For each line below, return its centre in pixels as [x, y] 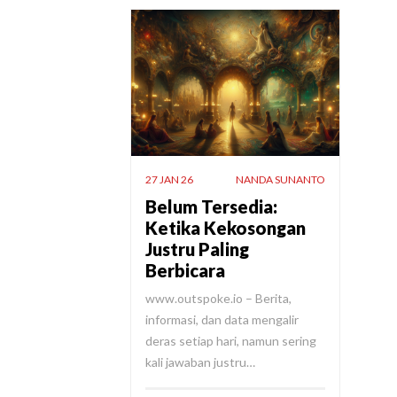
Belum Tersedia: [211, 206]
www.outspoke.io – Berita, [218, 298]
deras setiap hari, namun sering [231, 340]
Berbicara [185, 270]
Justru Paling [197, 249]
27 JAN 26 [169, 179]
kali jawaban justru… [200, 362]
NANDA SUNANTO [281, 179]
